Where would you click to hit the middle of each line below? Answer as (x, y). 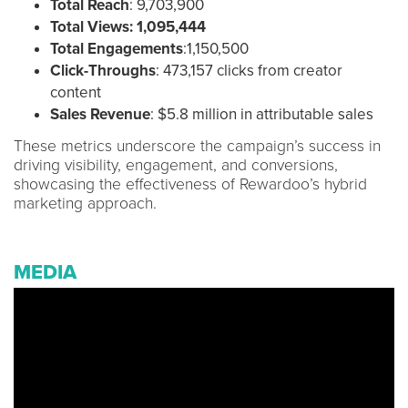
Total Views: (93, 26)
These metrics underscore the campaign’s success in (197, 146)
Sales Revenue (100, 114)
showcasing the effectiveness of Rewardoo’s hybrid (190, 184)
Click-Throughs (103, 70)
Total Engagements (117, 48)
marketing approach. (85, 203)
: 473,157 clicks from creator (249, 70)
